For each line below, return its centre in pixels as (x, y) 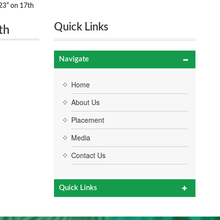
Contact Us (88, 155)
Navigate (74, 59)
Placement (87, 120)
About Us (85, 102)
